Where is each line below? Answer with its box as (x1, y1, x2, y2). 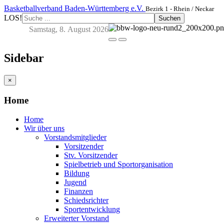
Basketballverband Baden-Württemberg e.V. (4, 4, 143, 12)
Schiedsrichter (64, 196, 108, 205)
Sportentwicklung (64, 205, 120, 214)
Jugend (64, 178, 86, 187)
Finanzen (64, 187, 93, 196)
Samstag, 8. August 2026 (29, 25, 108, 33)
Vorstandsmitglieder (44, 133, 106, 142)
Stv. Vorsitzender (64, 151, 117, 160)
